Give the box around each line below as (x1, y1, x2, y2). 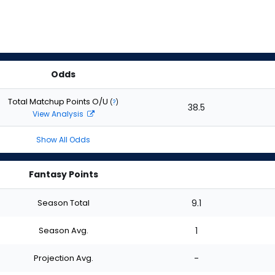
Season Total (37, 196, 90, 209)
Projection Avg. (33, 252, 93, 264)
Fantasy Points (28, 168, 98, 180)
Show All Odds (36, 134, 90, 145)
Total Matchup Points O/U (8, 95, 110, 107)
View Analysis (32, 108, 85, 119)
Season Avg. (38, 224, 88, 236)
